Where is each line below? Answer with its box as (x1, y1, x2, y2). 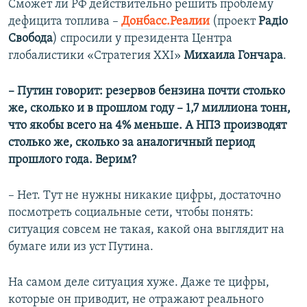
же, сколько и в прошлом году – (8, 102, 183, 116)
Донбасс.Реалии (121, 15, 210, 29)
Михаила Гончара (184, 49, 283, 63)
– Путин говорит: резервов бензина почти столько (8, 85, 285, 99)
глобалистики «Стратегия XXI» (8, 49, 184, 63)
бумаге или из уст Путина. (8, 241, 153, 254)
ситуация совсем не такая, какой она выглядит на (8, 223, 284, 237)
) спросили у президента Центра (53, 32, 232, 46)
